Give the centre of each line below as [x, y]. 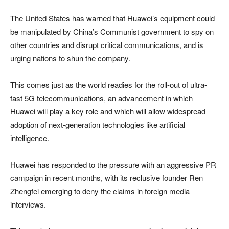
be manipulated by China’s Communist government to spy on [112, 31]
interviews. [28, 204]
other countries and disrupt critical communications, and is [107, 44]
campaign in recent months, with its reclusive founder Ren [107, 177]
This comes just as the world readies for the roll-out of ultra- [109, 84]
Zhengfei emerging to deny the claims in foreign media [100, 191]
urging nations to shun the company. [70, 58]
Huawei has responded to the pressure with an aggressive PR [113, 164]
